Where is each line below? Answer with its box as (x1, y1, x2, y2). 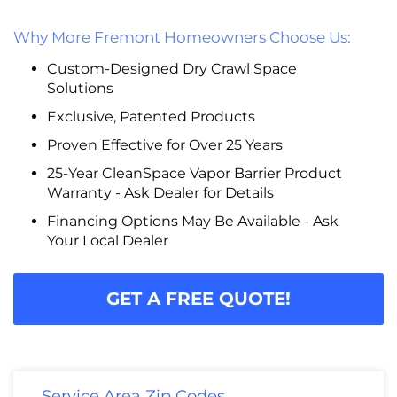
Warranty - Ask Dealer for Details (46, 183, 274, 201)
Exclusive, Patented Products (46, 107, 255, 125)
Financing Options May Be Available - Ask (46, 212, 339, 230)
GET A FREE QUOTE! (106, 287, 291, 309)
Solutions (46, 79, 113, 97)
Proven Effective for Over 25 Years (46, 136, 283, 153)
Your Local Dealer (46, 231, 168, 249)
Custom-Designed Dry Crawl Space (46, 59, 297, 77)
